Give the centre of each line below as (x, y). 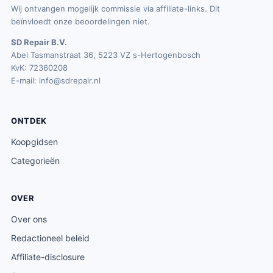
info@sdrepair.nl (70, 80)
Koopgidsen (34, 142)
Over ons (29, 219)
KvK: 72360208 (39, 68)
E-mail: (25, 80)
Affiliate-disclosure (48, 257)
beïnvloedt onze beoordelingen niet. (80, 21)
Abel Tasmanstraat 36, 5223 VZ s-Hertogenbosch (106, 55)
